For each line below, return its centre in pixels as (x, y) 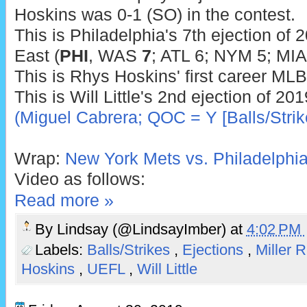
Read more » (64, 201)
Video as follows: (79, 179)
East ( (37, 56)
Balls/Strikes (130, 250)
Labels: (61, 250)
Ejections (214, 250)
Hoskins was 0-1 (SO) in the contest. (155, 14)
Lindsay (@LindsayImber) (143, 229)
